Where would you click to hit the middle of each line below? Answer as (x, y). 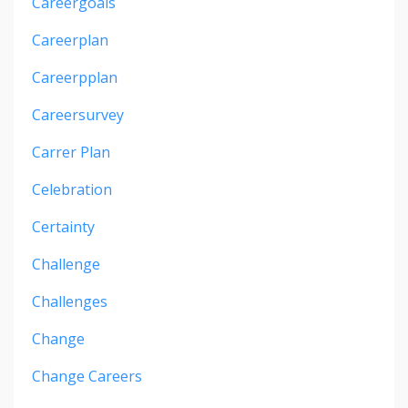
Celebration (72, 190)
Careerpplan (75, 78)
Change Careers (87, 377)
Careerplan (70, 41)
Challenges (70, 302)
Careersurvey (78, 115)
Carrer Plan (71, 153)
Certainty (63, 227)
